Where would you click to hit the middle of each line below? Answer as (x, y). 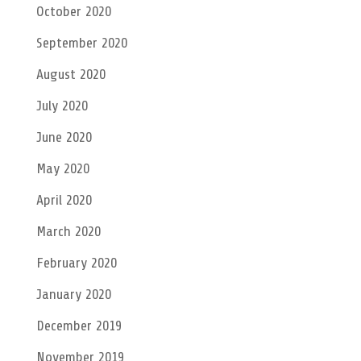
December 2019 (79, 325)
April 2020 (64, 199)
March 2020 (68, 231)
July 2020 (62, 105)
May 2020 (62, 168)
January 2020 (73, 294)
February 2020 (76, 262)
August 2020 (71, 74)
